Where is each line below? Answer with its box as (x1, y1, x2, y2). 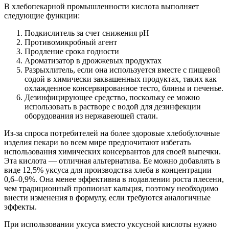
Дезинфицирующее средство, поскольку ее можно (25, 93, 200, 102)
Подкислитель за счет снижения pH (25, 28, 149, 37)
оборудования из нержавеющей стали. (25, 111, 158, 120)
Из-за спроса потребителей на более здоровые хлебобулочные (4, 128, 220, 138)
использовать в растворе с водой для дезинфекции (25, 102, 201, 111)
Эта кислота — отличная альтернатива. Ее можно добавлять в (4, 156, 220, 165)
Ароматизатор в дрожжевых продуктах (25, 56, 162, 65)
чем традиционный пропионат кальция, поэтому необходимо (4, 184, 218, 193)
